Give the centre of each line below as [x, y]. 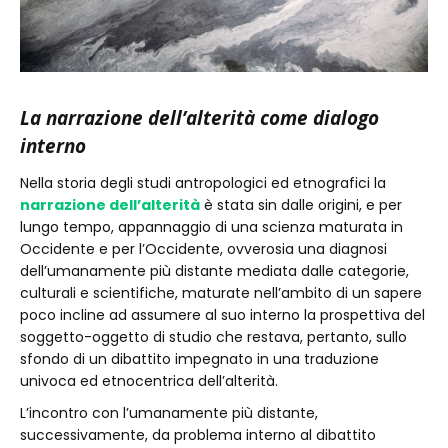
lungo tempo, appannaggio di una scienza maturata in [211, 227]
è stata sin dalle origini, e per [301, 205]
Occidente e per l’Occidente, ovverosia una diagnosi [203, 249]
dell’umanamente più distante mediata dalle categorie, [214, 271]
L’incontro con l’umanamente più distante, [169, 413]
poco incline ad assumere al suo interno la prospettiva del [222, 315]
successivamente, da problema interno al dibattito [198, 435]
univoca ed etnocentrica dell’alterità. [153, 381]
